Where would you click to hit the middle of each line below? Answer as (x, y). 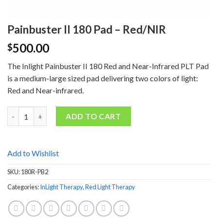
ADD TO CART (93, 116)
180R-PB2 (35, 172)
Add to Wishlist (33, 153)
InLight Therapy (61, 187)
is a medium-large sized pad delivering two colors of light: (103, 78)
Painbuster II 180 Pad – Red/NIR (87, 30)
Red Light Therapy (110, 187)
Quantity (22, 112)
